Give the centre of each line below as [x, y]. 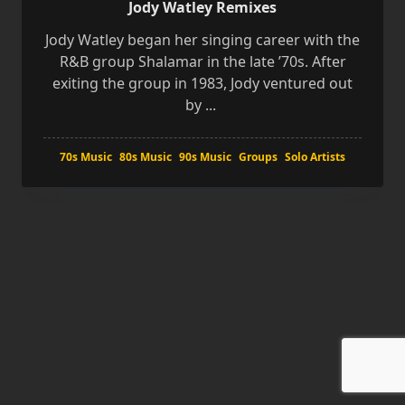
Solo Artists [315, 157]
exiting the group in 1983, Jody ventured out [202, 83]
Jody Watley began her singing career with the [202, 40]
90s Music [205, 157]
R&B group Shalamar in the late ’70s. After [202, 61]
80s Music [146, 157]
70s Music [86, 157]
